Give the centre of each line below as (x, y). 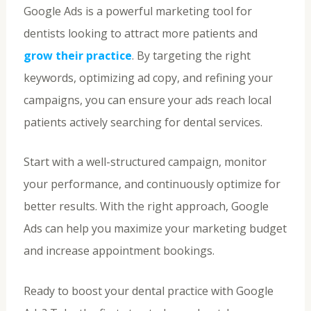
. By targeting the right (191, 55)
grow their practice (77, 55)
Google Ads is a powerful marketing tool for (137, 11)
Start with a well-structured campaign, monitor (145, 162)
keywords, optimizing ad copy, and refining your (148, 77)
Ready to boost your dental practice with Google (148, 291)
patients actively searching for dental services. (143, 122)
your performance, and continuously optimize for (152, 184)
